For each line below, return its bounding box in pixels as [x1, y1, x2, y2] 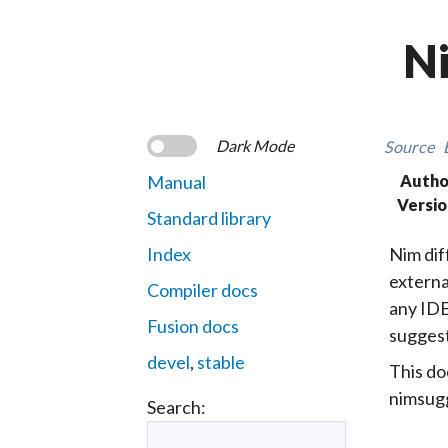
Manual [147, 170, 206, 193]
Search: [147, 395, 206, 418]
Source [384, 136, 434, 156]
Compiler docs [147, 278, 258, 301]
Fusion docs [147, 314, 239, 337]
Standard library [147, 206, 271, 229]
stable [197, 350, 245, 373]
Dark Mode [216, 136, 294, 156]
